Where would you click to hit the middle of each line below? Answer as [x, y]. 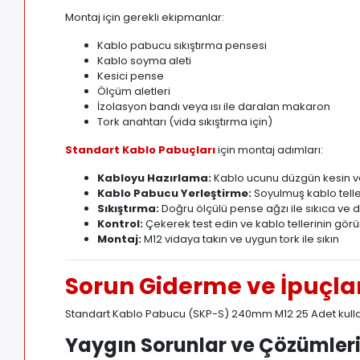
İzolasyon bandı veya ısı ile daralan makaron [214, 107]
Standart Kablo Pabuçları [141, 150]
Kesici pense [131, 76]
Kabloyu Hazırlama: [155, 178]
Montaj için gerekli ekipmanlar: [145, 18]
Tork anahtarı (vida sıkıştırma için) [185, 122]
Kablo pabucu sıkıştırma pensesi [182, 46]
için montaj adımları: [270, 150]
